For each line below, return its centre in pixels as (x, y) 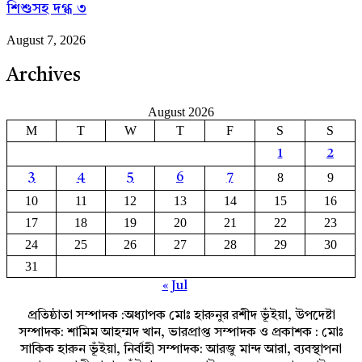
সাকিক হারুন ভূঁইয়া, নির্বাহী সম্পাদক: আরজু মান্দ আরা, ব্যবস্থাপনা (181, 350)
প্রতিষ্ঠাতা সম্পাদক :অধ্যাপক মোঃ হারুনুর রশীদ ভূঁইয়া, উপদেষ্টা (181, 316)
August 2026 (181, 112)
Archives (44, 76)
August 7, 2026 (46, 40)
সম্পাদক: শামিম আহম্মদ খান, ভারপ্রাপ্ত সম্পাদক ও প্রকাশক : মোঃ (181, 333)
